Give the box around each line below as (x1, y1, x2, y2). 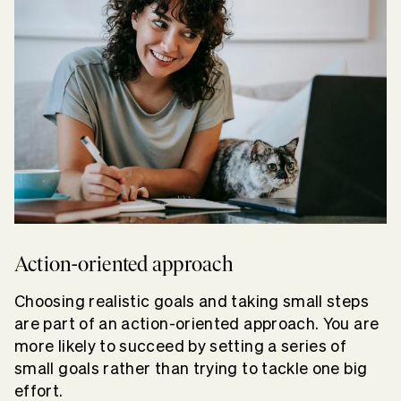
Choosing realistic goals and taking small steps (14, 293, 369, 311)
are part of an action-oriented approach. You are (14, 315, 380, 333)
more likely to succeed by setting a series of (14, 337, 347, 355)
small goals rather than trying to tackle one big (14, 360, 368, 378)
